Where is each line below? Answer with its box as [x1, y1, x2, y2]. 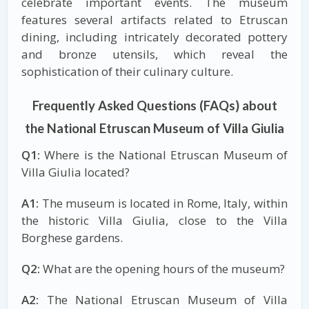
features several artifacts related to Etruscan [21, 11, 288, 28]
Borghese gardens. [21, 229, 123, 246]
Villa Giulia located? [21, 163, 130, 180]
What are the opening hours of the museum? [40, 260, 286, 277]
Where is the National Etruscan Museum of [40, 146, 288, 163]
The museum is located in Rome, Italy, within [39, 195, 288, 211]
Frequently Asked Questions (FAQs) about [32, 97, 277, 113]
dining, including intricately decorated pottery [21, 28, 288, 45]
